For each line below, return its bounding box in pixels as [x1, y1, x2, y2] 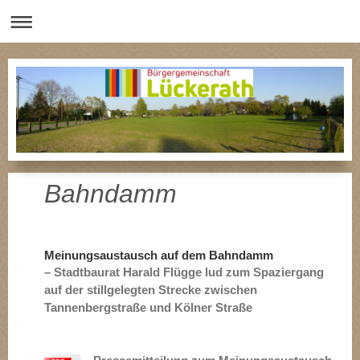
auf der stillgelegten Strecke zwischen [44, 283, 257, 297]
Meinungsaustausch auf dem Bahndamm [44, 248, 273, 262]
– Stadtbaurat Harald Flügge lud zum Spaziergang [44, 265, 324, 279]
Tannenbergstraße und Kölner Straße [44, 301, 252, 314]
